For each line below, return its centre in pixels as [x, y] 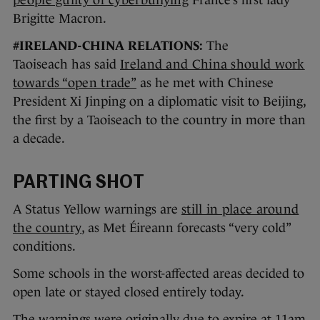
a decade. [39, 139]
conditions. [44, 247]
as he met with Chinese [205, 83]
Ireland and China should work [212, 65]
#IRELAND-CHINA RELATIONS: [110, 46]
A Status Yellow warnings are [97, 210]
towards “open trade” [75, 83]
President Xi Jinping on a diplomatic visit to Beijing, [159, 102]
